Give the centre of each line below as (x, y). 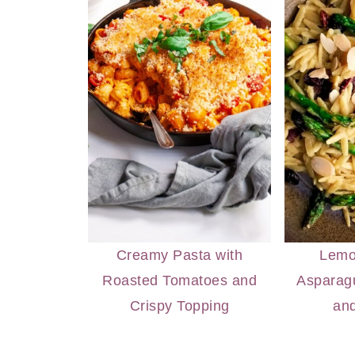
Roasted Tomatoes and (180, 280)
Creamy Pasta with (179, 255)
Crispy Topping (179, 305)
